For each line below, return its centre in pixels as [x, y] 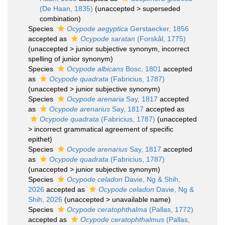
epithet [39, 139]
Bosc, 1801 [142, 69]
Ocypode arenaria [95, 99]
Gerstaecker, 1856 [158, 29]
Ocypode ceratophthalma [107, 209]
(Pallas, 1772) [170, 209]
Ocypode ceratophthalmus [122, 219]
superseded [161, 9]
